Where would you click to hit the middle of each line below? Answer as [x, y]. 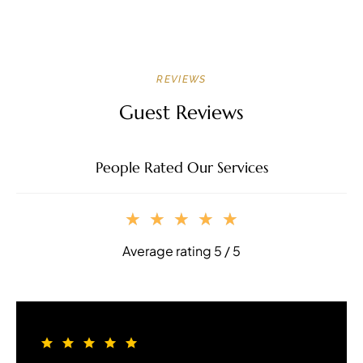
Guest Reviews [181, 112]
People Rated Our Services [181, 167]
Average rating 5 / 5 [181, 250]
